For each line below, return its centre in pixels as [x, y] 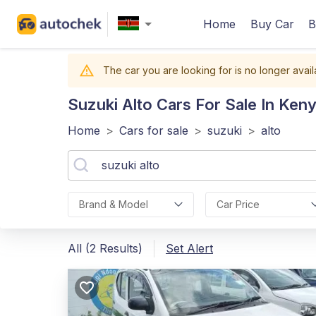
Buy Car [272, 24]
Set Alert [189, 248]
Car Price [238, 204]
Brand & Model [114, 204]
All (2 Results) [105, 248]
